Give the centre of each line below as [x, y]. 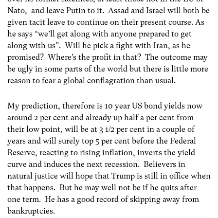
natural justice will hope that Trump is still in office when [109, 176]
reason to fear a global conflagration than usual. [91, 81]
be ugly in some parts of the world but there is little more [108, 69]
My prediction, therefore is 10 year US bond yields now [105, 106]
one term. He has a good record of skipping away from [103, 199]
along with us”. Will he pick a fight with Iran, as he [99, 46]
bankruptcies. [31, 211]
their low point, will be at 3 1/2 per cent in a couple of [101, 129]
